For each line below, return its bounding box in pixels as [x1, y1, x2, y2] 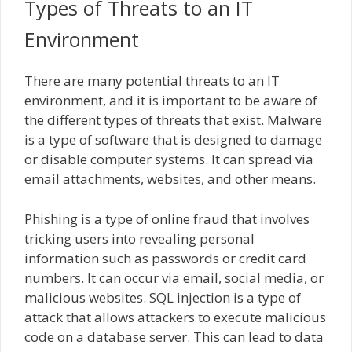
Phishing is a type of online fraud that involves [24, 209, 310, 228]
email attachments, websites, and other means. [24, 170, 316, 189]
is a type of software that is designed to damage [24, 130, 322, 149]
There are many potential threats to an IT [24, 71, 280, 90]
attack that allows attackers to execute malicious [24, 307, 326, 326]
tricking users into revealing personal [24, 229, 255, 247]
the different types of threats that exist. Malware [24, 111, 322, 130]
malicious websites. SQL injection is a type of [24, 288, 301, 306]
